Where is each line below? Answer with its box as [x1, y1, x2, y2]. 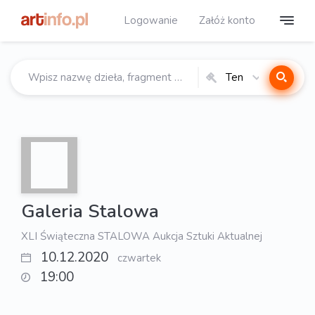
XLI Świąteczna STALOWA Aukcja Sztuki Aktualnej [21, 229, 262, 243]
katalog [217, 85, 252, 99]
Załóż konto [199, 13, 255, 27]
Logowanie [124, 13, 178, 27]
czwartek [117, 251, 161, 265]
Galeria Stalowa [21, 199, 159, 224]
